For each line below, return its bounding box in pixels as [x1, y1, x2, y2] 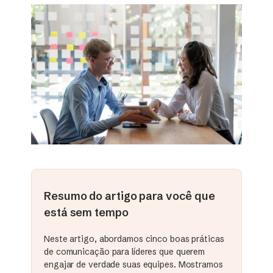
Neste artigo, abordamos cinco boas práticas [44, 233, 224, 245]
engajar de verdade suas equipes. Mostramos [44, 259, 223, 271]
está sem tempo [44, 205, 129, 220]
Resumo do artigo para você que [44, 189, 215, 204]
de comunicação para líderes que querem [44, 246, 205, 258]
